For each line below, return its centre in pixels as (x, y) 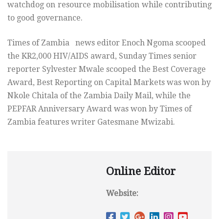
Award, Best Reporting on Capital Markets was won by (109, 83)
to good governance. (45, 18)
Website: (122, 194)
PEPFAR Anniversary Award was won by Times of (99, 109)
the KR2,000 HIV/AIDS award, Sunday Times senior (102, 56)
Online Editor (141, 172)
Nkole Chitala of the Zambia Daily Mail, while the (99, 96)
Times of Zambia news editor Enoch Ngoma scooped (107, 43)
